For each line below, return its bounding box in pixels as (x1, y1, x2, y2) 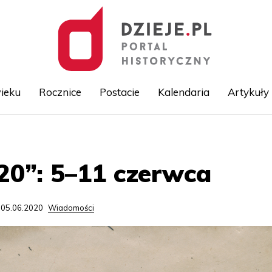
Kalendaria (157, 86, 209, 98)
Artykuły (227, 86, 269, 98)
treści (136, 157, 157, 166)
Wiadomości (48, 203, 95, 212)
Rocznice (38, 86, 81, 98)
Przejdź (136, 130, 165, 140)
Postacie (99, 86, 140, 98)
